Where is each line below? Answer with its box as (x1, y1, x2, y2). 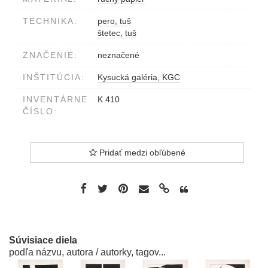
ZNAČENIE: (23, 50, 78, 60)
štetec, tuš (98, 28, 136, 38)
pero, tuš (98, 16, 131, 26)
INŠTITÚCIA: (23, 72, 85, 82)
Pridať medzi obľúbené (96, 147, 185, 157)
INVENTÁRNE (23, 94, 88, 104)
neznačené (98, 50, 139, 60)
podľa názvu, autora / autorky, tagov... (9, 246, 166, 257)
